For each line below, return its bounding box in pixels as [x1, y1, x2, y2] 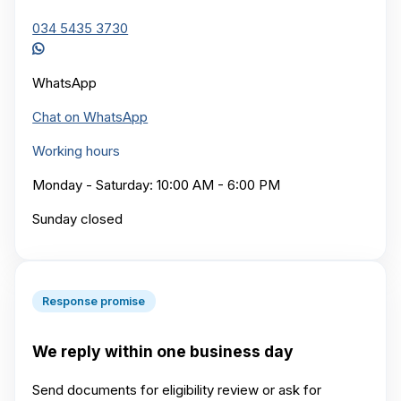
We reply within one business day [32, 342, 294, 362]
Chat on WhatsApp [32, 108, 149, 126]
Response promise [42, 294, 146, 309]
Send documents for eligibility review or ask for [32, 380, 322, 398]
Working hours [32, 142, 121, 160]
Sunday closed [32, 210, 124, 228]
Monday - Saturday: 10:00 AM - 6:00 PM [32, 176, 281, 194]
